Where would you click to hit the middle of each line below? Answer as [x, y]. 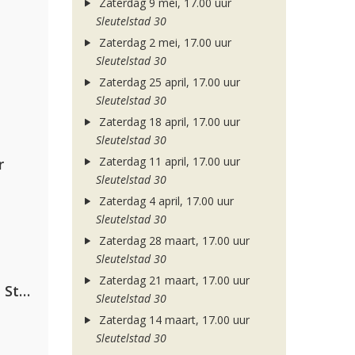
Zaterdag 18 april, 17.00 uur [168, 122]
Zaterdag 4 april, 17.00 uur [164, 201]
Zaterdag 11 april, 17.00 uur [168, 161]
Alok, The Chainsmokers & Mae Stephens [25, 291]
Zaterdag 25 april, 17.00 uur [168, 82]
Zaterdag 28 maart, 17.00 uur [172, 240]
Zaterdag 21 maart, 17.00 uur [172, 280]
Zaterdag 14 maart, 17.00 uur [172, 320]
